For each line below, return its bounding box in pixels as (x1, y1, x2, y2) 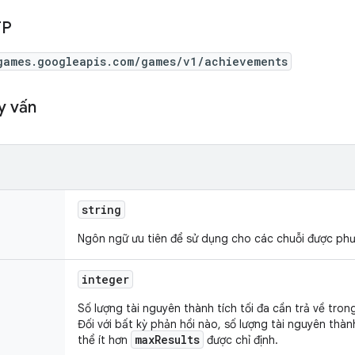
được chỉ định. (204, 333, 278, 347)
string (82, 202, 121, 217)
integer (82, 272, 129, 287)
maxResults (135, 332, 200, 347)
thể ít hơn (78, 333, 131, 347)
